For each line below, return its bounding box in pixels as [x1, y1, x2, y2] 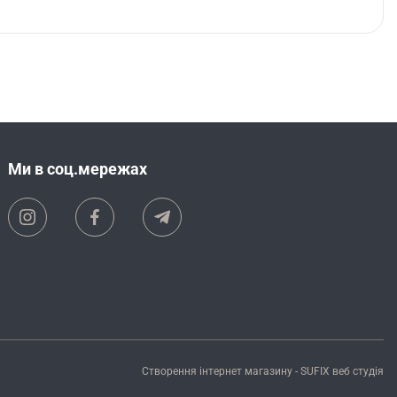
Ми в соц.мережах [8, 160, 148, 179]
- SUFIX [292, 365, 332, 378]
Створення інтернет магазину [141, 365, 292, 378]
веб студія [331, 365, 384, 378]
